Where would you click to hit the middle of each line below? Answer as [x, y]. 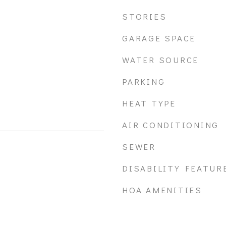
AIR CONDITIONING [171, 125]
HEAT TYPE [149, 103]
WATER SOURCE [160, 60]
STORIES [145, 16]
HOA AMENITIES [162, 190]
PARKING [144, 81]
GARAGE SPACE [159, 38]
